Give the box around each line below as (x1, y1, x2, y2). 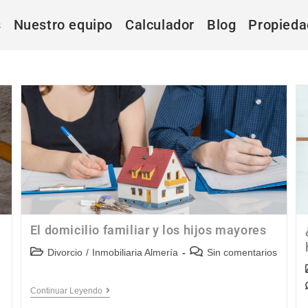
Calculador (124, 16, 195, 33)
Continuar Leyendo (30, 286, 102, 296)
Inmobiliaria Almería (91, 247, 178, 258)
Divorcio (47, 247, 82, 258)
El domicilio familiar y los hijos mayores (30, 223, 267, 238)
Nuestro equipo (13, 16, 113, 33)
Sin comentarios (206, 247, 277, 258)
